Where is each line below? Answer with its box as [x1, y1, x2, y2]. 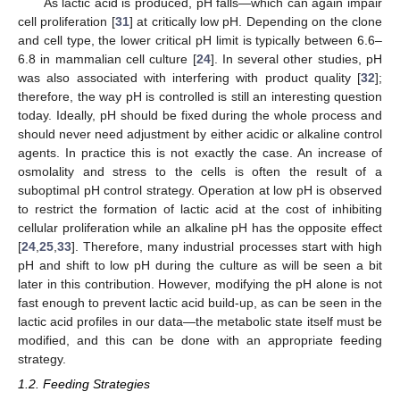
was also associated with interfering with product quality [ [18, 71, 361, 85]
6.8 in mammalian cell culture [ [18, 52, 196, 66]
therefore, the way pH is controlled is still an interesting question [18, 89, 382, 104]
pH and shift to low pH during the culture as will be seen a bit [18, 258, 382, 272]
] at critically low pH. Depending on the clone [129, 14, 383, 29]
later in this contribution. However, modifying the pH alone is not [18, 277, 382, 291]
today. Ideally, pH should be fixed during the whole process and [18, 108, 382, 122]
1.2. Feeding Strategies [18, 377, 150, 392]
